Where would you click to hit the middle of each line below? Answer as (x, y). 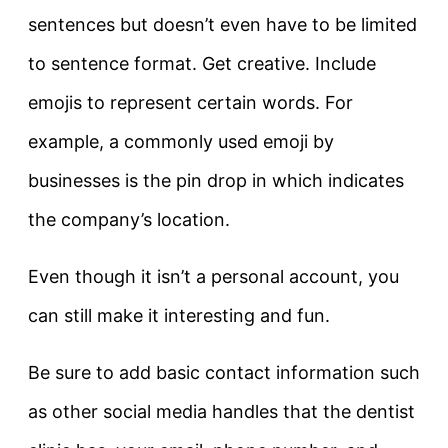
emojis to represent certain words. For (190, 103)
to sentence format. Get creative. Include (202, 64)
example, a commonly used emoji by (181, 142)
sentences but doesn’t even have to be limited (222, 25)
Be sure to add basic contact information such (224, 373)
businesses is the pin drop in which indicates (216, 181)
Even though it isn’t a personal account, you (213, 277)
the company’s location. (129, 220)
